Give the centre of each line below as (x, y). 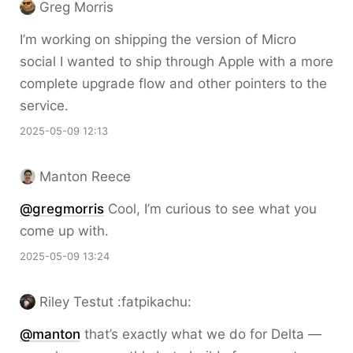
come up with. (64, 231)
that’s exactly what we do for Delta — (201, 334)
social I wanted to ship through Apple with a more (176, 61)
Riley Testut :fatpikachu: (115, 302)
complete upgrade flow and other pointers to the (173, 84)
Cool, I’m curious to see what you (210, 209)
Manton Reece (85, 176)
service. (44, 106)
